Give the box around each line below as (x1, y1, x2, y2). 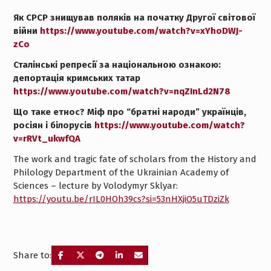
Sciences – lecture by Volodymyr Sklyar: (13, 180, 178, 191)
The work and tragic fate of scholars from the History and (13, 154, 256, 165)
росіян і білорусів (13, 120, 94, 131)
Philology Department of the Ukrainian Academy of (13, 167, 229, 178)
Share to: (13, 250, 51, 261)
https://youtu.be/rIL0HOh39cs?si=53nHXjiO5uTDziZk (13, 194, 229, 204)
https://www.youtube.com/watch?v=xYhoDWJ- (39, 25, 243, 36)
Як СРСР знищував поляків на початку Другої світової (13, 12, 255, 23)
